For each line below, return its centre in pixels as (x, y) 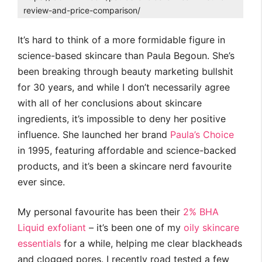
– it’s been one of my (135, 227)
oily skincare (211, 227)
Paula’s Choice (202, 135)
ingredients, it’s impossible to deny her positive (122, 119)
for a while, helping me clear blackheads (151, 243)
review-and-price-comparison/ (82, 10)
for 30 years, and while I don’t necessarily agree (124, 87)
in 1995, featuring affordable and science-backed (127, 150)
